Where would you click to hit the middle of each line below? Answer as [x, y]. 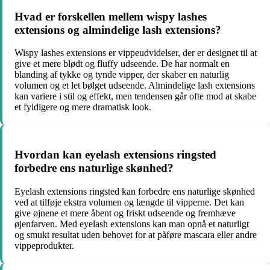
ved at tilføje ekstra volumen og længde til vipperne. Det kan [129, 202]
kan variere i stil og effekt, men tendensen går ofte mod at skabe [135, 96]
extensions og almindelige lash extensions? [118, 30]
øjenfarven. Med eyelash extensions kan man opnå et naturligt [132, 224]
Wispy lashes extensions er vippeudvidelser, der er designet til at [136, 53]
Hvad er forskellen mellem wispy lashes [111, 16]
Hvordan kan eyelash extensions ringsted [115, 154]
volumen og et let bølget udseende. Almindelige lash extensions [135, 86]
